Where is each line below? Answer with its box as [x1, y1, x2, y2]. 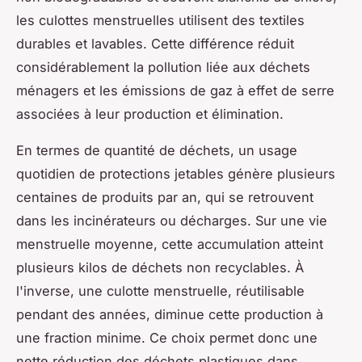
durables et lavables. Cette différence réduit [16, 36, 294, 53]
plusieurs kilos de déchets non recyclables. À [16, 259, 304, 276]
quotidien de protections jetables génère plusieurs [16, 166, 335, 183]
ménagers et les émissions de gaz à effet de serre [16, 82, 335, 99]
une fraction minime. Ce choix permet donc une [16, 330, 318, 347]
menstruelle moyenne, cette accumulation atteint [16, 236, 323, 253]
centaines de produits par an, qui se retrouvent [16, 189, 314, 206]
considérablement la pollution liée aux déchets [16, 59, 310, 76]
